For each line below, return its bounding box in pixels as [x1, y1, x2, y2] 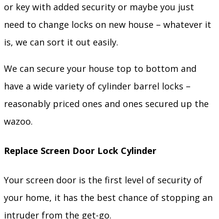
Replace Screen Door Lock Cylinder [4, 145, 156, 157]
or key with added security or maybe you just [4, 1, 194, 13]
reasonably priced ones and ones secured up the [4, 98, 209, 110]
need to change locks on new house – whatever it [4, 19, 211, 31]
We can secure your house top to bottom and [4, 63, 197, 75]
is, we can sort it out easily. [4, 36, 118, 48]
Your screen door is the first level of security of [4, 174, 202, 186]
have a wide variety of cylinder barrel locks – [4, 80, 191, 92]
